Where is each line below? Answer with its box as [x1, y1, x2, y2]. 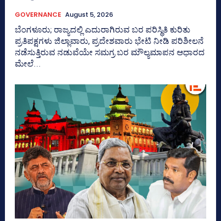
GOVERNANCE [15, 10, 61, 20]
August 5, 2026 [65, 10, 113, 20]
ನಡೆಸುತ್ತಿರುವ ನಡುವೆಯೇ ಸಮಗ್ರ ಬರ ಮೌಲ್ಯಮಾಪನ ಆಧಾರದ [15, 47, 205, 58]
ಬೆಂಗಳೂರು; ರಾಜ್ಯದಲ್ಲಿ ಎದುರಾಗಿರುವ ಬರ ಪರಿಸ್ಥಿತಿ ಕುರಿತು [15, 25, 190, 35]
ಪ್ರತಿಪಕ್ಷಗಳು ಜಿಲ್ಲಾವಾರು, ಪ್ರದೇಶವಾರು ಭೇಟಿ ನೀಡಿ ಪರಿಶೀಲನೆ [15, 36, 204, 46]
